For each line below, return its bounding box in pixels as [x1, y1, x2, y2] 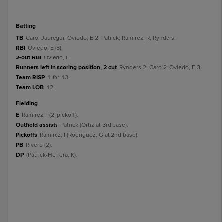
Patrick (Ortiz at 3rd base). [60, 121, 128, 129]
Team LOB [16, 84, 44, 91]
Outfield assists [16, 121, 58, 129]
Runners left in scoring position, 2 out [16, 64, 117, 71]
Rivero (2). [26, 141, 52, 149]
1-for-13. [47, 74, 70, 81]
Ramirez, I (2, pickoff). [22, 111, 78, 119]
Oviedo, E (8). [28, 44, 63, 52]
